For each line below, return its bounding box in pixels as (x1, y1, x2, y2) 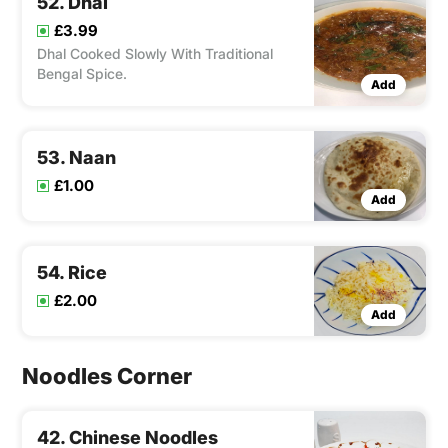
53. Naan (37, 147, 116, 169)
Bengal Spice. (37, 65, 127, 83)
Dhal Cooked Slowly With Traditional (37, 45, 273, 63)
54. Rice (37, 262, 107, 284)
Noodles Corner (22, 363, 192, 390)
